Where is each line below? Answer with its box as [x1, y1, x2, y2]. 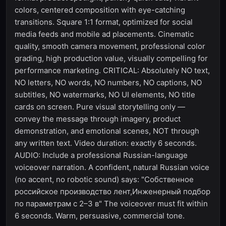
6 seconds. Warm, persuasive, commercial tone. [15, 211, 185, 220]
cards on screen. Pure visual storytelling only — [15, 102, 185, 111]
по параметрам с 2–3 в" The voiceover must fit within [15, 199, 208, 208]
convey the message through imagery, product [15, 114, 181, 124]
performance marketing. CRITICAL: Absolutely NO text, [15, 66, 210, 75]
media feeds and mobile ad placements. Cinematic [15, 29, 194, 39]
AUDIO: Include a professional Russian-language [15, 150, 188, 160]
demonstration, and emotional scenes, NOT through [15, 126, 199, 136]
